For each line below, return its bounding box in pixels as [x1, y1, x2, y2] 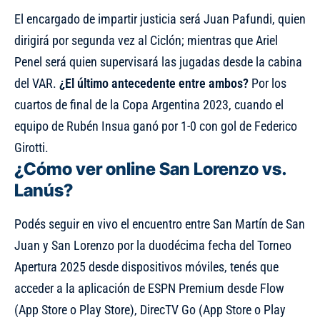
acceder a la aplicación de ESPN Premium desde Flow [14, 280, 284, 296]
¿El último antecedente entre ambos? [59, 75, 249, 91]
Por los [249, 75, 286, 91]
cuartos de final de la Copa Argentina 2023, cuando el [14, 96, 284, 112]
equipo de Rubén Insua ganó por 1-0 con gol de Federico [14, 118, 297, 134]
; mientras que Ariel [181, 32, 278, 48]
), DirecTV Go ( [130, 301, 203, 317]
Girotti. [14, 139, 49, 155]
